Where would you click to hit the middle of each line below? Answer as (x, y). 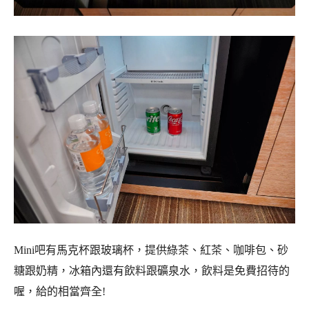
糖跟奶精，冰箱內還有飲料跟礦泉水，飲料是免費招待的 (152, 271)
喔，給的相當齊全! (60, 292)
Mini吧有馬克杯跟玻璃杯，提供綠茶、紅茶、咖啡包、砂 (151, 250)
